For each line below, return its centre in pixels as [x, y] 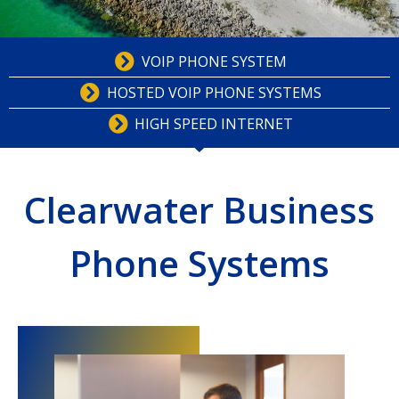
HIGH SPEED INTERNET [214, 124]
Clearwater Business [199, 210]
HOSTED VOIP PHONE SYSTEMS [214, 93]
